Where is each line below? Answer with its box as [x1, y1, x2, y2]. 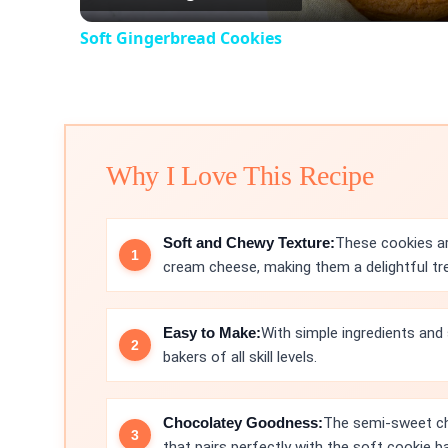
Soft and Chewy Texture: [163, 233, 335, 251]
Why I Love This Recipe [106, 159, 374, 191]
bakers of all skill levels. [163, 347, 317, 366]
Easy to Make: [163, 323, 261, 341]
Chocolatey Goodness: [163, 413, 323, 431]
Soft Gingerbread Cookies [80, 26, 282, 49]
